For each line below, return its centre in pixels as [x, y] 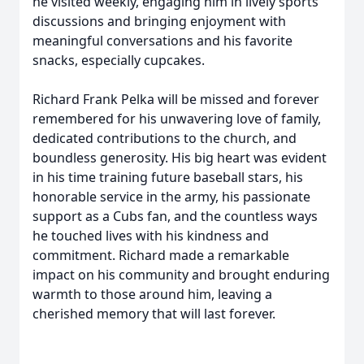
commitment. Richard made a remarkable [161, 255]
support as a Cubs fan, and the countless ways [175, 216]
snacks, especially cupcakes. [119, 60]
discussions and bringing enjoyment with [159, 21]
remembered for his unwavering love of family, [177, 119]
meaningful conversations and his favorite [162, 41]
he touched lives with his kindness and [151, 236]
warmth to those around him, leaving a [152, 294]
